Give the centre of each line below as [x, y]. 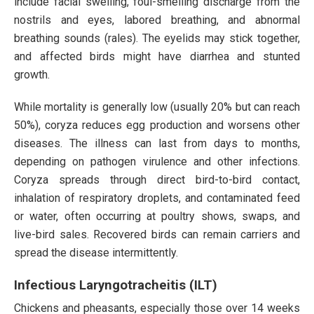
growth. [32, 74]
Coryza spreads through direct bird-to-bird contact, [157, 179]
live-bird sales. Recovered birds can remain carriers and [157, 234]
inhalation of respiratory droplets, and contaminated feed [157, 198]
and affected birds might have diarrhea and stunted [157, 56]
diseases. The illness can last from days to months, [157, 143]
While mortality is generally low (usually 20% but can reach [157, 107]
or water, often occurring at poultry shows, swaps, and [157, 216]
